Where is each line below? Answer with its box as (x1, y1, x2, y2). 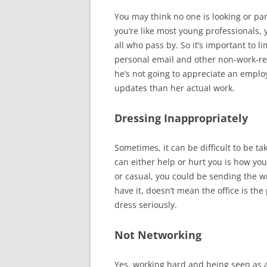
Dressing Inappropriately (114, 111, 248, 125)
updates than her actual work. (114, 82, 235, 94)
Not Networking (114, 228, 201, 242)
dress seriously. (114, 199, 177, 210)
